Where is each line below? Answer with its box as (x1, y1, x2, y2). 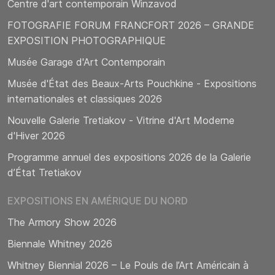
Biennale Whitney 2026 (7, 237, 112, 250)
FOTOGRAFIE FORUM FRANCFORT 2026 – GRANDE (7, 18, 254, 31)
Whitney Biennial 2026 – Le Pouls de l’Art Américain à (7, 258, 249, 271)
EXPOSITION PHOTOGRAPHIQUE (7, 34, 166, 47)
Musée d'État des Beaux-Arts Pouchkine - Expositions (7, 77, 257, 90)
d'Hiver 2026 (7, 129, 65, 142)
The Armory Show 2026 (7, 215, 117, 228)
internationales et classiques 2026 (7, 92, 162, 105)
